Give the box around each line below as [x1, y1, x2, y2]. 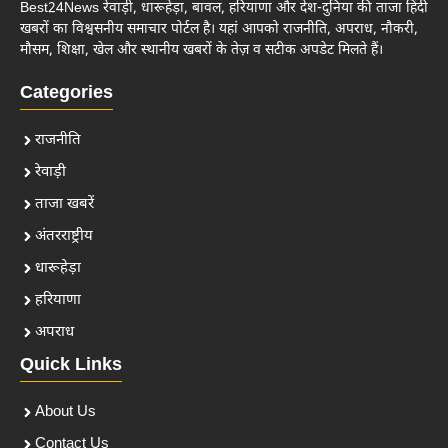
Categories [20, 81, 113, 105]
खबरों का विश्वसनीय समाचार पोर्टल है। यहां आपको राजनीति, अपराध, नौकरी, [20, 19, 418, 39]
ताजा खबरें [35, 194, 94, 214]
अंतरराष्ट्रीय [35, 226, 93, 246]
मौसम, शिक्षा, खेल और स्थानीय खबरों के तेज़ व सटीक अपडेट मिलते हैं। [20, 40, 383, 60]
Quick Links [20, 353, 122, 377]
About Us [35, 402, 96, 422]
